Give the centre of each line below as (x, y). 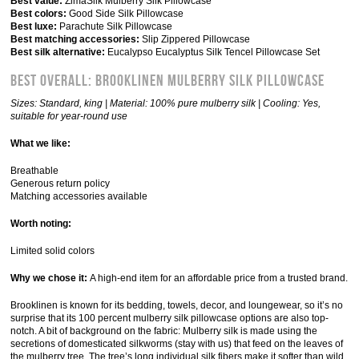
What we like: (41, 143)
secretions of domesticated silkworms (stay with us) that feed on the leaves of (177, 344)
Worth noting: (41, 224)
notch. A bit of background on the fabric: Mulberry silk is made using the (164, 331)
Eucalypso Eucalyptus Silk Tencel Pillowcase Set (213, 52)
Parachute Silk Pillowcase (115, 26)
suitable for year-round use (69, 116)
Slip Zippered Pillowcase (195, 39)
